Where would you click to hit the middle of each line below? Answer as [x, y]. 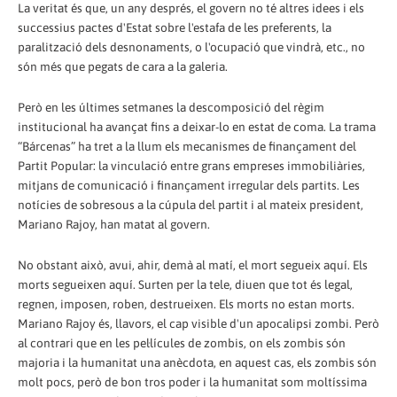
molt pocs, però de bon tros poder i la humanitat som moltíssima [192, 381]
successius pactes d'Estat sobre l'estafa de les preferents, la [175, 27]
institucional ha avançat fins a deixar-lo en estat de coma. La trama [197, 126]
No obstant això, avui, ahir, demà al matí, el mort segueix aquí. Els [193, 265]
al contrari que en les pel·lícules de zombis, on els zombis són [182, 343]
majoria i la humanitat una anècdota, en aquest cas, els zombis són [197, 362]
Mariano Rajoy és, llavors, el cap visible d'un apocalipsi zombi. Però [198, 323]
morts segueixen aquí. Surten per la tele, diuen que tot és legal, [185, 284]
